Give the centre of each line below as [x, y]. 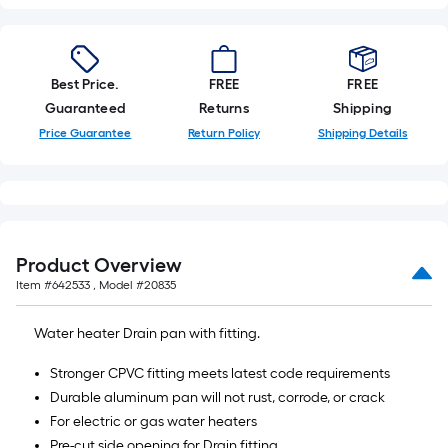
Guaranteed [85, 108]
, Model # [117, 285]
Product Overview [99, 265]
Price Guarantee [85, 133]
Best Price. [85, 84]
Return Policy [224, 133]
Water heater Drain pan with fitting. [147, 333]
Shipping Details [362, 133]
